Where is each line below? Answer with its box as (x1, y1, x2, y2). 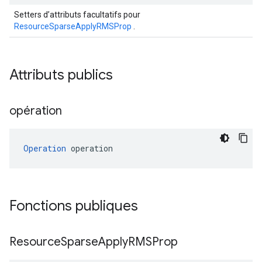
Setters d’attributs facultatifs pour (14, 10, 140, 19)
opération (9, 104, 65, 118)
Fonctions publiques (9, 197, 142, 215)
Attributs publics (9, 66, 116, 84)
